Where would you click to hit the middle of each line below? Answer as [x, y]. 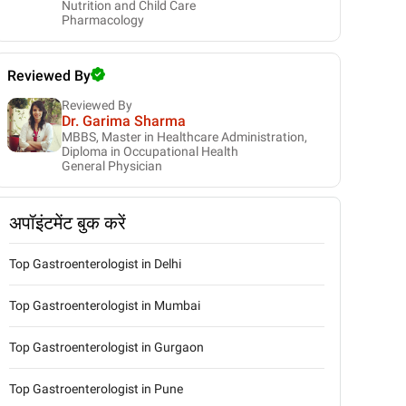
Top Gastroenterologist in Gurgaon [106, 347]
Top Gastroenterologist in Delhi [95, 264]
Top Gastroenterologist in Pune [96, 389]
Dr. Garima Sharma [124, 121]
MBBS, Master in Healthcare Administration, [184, 137]
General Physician [112, 166]
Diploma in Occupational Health [150, 151]
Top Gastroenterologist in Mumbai [105, 305]
